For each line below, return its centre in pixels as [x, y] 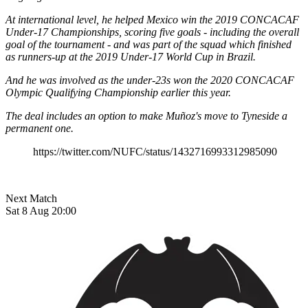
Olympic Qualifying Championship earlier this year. [121, 92]
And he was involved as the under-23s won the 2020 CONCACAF [150, 80]
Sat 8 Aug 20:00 [41, 210]
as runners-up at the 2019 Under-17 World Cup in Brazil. [131, 56]
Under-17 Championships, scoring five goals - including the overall [152, 32]
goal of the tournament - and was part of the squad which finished [148, 44]
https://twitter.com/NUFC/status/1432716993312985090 [155, 151]
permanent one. [40, 128]
